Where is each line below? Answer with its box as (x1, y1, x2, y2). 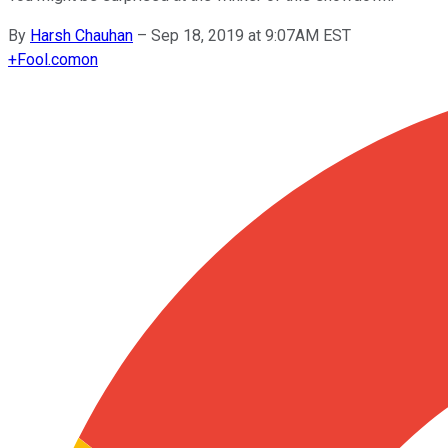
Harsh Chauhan (30, 25, 133, 45)
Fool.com (17, 49, 81, 69)
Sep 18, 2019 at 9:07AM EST (151, 25, 351, 45)
